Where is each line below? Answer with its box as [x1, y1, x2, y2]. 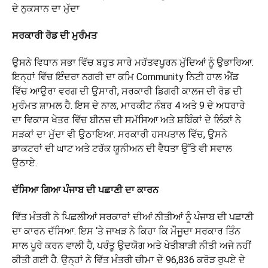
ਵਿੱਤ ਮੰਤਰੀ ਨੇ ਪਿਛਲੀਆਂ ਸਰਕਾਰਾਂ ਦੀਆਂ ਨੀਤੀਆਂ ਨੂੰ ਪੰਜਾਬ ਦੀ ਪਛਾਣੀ [12, 211, 254, 223]
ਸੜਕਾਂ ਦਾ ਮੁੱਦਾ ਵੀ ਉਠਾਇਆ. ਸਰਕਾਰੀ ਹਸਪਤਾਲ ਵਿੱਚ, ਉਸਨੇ [12, 129, 227, 140]
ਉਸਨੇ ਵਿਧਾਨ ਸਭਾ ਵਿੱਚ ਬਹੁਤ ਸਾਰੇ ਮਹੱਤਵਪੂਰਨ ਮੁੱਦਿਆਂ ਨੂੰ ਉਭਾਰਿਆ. [12, 57, 254, 68]
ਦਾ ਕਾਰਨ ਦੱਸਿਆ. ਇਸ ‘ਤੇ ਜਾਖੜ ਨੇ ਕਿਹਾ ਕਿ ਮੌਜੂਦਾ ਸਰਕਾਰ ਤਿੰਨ [12, 226, 240, 237]
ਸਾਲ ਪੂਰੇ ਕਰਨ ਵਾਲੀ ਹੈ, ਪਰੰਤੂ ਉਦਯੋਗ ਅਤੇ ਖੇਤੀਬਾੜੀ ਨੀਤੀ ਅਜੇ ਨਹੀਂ [12, 240, 251, 251]
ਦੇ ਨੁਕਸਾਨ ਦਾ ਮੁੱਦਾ [12, 3, 80, 14]
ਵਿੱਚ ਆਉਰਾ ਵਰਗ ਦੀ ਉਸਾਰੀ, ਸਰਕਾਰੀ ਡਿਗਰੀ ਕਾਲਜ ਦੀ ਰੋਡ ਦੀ [12, 86, 242, 97]
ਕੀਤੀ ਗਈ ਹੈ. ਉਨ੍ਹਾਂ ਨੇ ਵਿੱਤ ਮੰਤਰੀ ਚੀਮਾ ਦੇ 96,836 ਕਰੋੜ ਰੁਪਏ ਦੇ [12, 254, 245, 266]
